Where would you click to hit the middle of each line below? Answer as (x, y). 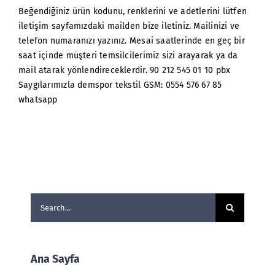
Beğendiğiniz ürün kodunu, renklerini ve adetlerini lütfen (133, 11)
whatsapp (38, 99)
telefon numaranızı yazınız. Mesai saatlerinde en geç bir (132, 41)
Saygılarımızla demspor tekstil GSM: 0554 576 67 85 (120, 85)
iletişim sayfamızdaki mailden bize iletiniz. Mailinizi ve (129, 26)
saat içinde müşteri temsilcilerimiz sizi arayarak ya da (128, 55)
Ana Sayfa (55, 259)
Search (44, 199)
